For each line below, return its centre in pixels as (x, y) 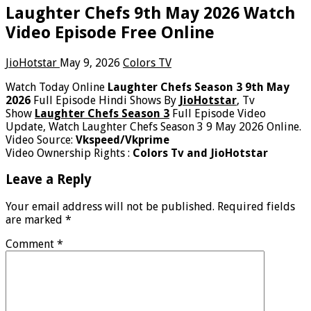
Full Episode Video (218, 113)
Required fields (256, 207)
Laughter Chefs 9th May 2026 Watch (150, 13)
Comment (31, 244)
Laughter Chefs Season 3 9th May (199, 87)
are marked (35, 220)
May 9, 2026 (90, 62)
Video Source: (41, 140)
